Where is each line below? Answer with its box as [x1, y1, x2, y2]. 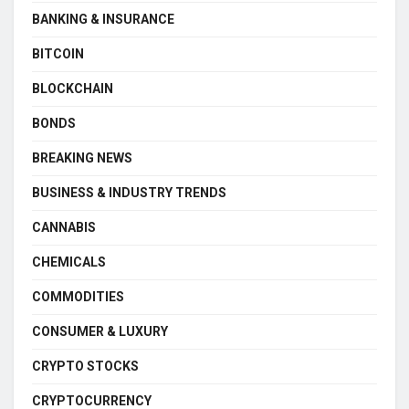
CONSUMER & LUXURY [32, 323, 168, 339]
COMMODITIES [32, 288, 124, 304]
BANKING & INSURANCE [32, 11, 174, 26]
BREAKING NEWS [32, 150, 132, 165]
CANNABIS [32, 219, 96, 235]
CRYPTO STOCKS [32, 358, 139, 373]
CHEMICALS [32, 254, 106, 269]
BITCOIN [32, 46, 84, 61]
